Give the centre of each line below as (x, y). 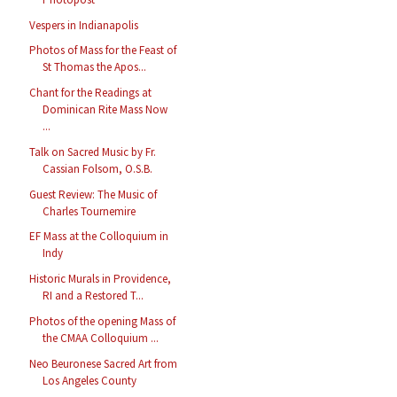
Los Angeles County (90, 380)
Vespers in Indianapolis (84, 25)
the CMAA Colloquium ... (101, 338)
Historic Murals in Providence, (101, 279)
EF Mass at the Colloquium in (99, 237)
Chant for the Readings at (91, 93)
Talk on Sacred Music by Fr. (93, 152)
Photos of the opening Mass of (103, 321)
